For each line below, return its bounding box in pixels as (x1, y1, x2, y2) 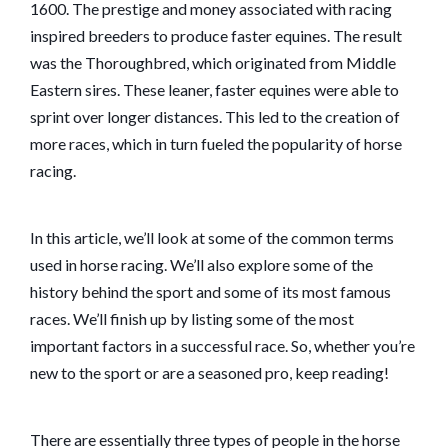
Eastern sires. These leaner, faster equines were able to (30, 80, 399, 100)
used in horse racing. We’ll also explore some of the (30, 255, 373, 275)
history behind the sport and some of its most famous (30, 282, 391, 302)
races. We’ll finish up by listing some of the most (30, 309, 354, 329)
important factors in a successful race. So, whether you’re (30, 336, 415, 356)
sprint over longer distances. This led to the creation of (30, 107, 400, 127)
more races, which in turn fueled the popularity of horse (30, 134, 402, 154)
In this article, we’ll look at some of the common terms (30, 228, 394, 248)
